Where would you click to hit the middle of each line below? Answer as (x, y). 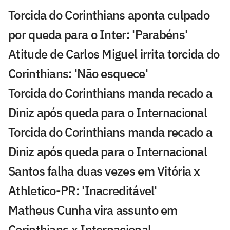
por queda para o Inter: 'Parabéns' (98, 34)
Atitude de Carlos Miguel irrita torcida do (114, 54)
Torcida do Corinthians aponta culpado (109, 15)
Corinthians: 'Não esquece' (78, 73)
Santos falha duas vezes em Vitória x (104, 171)
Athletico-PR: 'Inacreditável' (83, 190)
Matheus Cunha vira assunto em (93, 210)
